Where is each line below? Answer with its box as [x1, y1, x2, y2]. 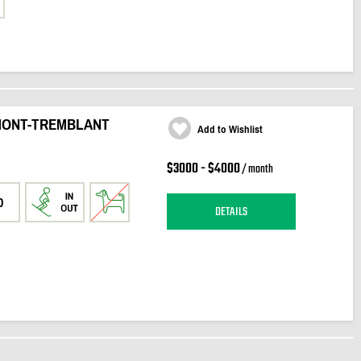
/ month [239, 160, 273, 179]
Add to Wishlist [197, 123, 263, 135]
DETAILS [214, 201, 247, 222]
